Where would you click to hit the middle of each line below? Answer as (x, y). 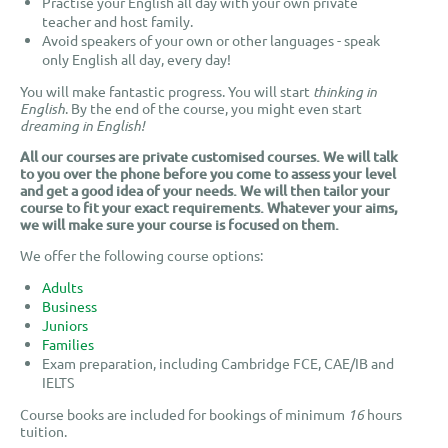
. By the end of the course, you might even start (213, 108)
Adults (63, 287)
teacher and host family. (118, 21)
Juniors (65, 325)
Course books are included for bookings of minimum (184, 414)
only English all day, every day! (137, 59)
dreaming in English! (82, 125)
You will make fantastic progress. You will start (166, 91)
